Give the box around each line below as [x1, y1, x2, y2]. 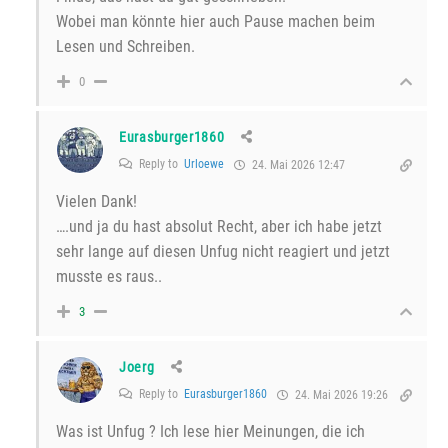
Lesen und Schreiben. [56, 37, 195, 57]
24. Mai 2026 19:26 [292, 388, 388, 403]
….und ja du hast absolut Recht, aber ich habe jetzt [56, 217, 382, 237]
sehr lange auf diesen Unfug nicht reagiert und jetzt [56, 242, 390, 262]
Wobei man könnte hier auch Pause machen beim [56, 12, 375, 32]
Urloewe [184, 157, 224, 172]
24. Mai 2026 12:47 [249, 158, 345, 173]
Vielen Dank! [56, 192, 137, 212]
